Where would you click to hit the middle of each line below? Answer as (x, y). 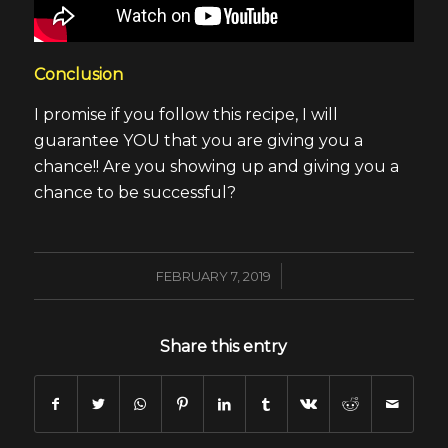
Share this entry (224, 346)
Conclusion (78, 75)
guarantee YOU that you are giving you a (198, 141)
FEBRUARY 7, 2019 (213, 275)
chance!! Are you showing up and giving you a (216, 167)
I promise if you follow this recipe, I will (185, 115)
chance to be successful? (134, 193)
